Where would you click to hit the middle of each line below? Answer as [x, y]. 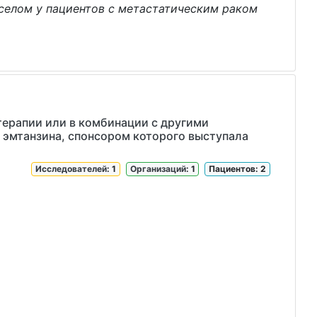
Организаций [158, 169]
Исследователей [71, 169]
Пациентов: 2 [238, 169]
